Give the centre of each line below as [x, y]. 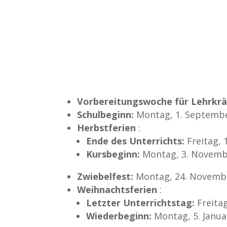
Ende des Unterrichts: [136, 141]
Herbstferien [107, 127]
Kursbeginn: [113, 154]
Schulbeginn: [106, 114]
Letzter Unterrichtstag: [141, 202]
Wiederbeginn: [119, 216]
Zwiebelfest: [105, 176]
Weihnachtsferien [117, 189]
